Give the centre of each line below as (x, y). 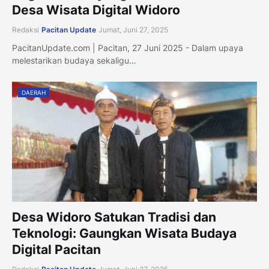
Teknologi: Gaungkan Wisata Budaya (124, 233)
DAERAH (34, 92)
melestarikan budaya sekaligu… (74, 60)
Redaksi (26, 30)
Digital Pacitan (56, 249)
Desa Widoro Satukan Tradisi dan (114, 217)
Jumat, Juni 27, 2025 (133, 30)
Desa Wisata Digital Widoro (96, 10)
